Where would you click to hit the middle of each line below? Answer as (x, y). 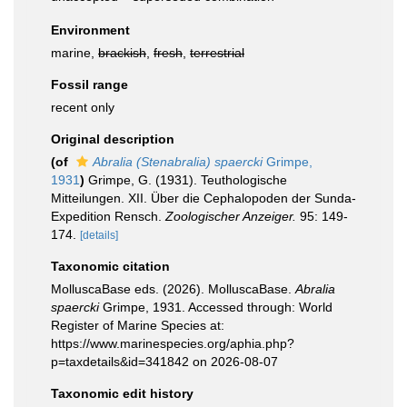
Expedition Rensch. (108, 216)
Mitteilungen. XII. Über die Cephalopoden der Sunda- (203, 198)
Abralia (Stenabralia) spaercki (178, 162)
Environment (90, 30)
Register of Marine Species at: (138, 325)
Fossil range (89, 84)
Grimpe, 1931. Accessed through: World (216, 307)
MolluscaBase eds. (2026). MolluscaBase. (173, 289)
